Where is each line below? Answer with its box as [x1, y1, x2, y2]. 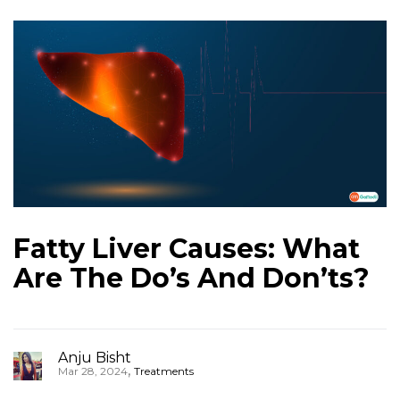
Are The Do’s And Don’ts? [13, 262, 370, 295]
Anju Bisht [58, 349, 131, 366]
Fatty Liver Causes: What [13, 232, 360, 265]
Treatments [134, 364, 194, 378]
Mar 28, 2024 [58, 364, 128, 378]
